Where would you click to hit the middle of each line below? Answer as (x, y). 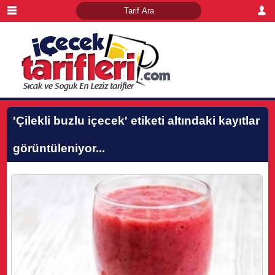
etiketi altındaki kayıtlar (194, 121)
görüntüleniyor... (59, 148)
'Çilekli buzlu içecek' (71, 121)
